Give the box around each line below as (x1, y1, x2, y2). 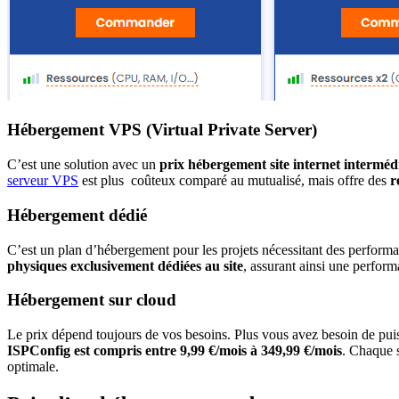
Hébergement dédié (7, 205, 147, 224)
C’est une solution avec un (7, 157, 159, 173)
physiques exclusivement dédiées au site (7, 257, 243, 273)
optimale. (7, 359, 59, 374)
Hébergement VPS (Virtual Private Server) (7, 120, 317, 140)
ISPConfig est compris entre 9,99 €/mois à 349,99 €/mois (7, 343, 342, 358)
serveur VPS (7, 173, 78, 189)
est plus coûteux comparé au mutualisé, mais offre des (78, 173, 390, 189)
